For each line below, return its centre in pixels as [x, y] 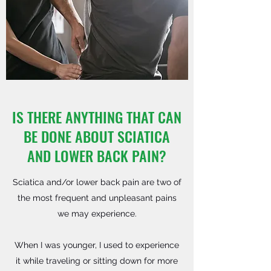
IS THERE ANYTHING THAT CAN [97, 117]
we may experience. [97, 214]
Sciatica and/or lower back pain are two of [97, 182]
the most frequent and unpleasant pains [97, 198]
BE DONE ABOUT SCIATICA [97, 136]
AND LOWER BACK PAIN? [97, 155]
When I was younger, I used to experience [97, 245]
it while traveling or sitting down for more [97, 261]
